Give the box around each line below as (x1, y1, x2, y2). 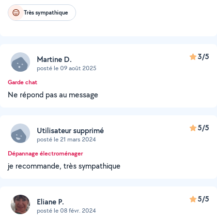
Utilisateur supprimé (37, 125, 104, 136)
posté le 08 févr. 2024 (37, 206, 96, 215)
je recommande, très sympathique (8, 161, 121, 171)
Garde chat (8, 78, 37, 86)
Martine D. (37, 54, 72, 64)
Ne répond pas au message (8, 90, 98, 100)
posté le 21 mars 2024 (37, 135, 96, 143)
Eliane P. (37, 196, 64, 207)
